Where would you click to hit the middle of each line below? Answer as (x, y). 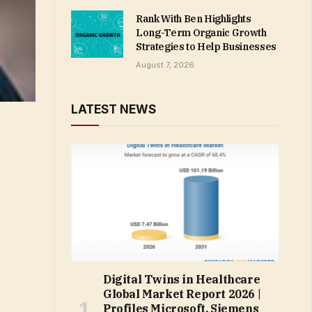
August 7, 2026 (165, 65)
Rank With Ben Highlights (194, 19)
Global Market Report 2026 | (182, 294)
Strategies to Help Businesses (206, 47)
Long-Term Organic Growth (201, 33)
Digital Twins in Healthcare (182, 280)
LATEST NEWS (114, 109)
